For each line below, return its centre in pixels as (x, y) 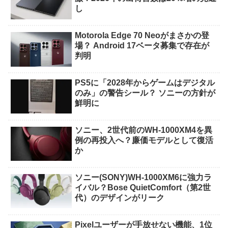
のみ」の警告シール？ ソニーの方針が (145, 93)
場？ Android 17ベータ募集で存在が (142, 46)
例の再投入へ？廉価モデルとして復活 (144, 140)
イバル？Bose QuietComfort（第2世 (143, 187)
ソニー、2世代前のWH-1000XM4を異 (144, 130)
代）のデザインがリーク (120, 197)
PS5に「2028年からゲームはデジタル (145, 82)
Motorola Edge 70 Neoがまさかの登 (142, 36)
